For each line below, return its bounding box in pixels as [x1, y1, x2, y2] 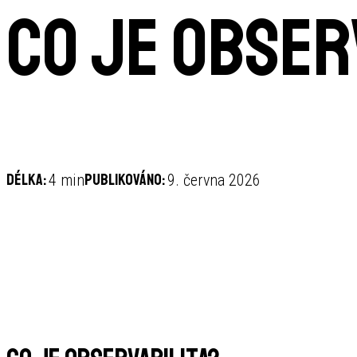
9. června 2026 [167, 171, 261, 190]
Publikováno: [84, 170, 165, 190]
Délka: [6, 170, 46, 190]
